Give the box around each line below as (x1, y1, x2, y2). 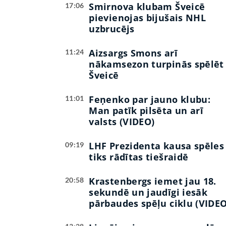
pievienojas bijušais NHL (89, 12, 206, 24)
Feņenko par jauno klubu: (89, 93, 211, 106)
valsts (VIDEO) (89, 116, 155, 128)
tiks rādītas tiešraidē (89, 151, 189, 163)
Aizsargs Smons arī (89, 47, 178, 60)
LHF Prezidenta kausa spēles (89, 140, 224, 152)
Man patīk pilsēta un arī (89, 104, 204, 117)
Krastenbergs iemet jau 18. (89, 175, 216, 188)
